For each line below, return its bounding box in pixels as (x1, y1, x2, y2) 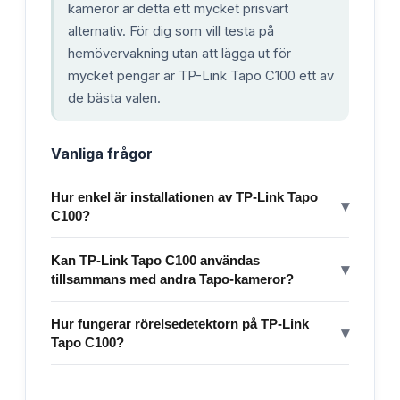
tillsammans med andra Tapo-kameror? (51, 271, 294, 287)
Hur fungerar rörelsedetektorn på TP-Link (51, 315, 309, 331)
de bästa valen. (68, 89, 161, 106)
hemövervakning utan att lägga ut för (68, 45, 291, 62)
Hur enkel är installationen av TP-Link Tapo (51, 188, 318, 204)
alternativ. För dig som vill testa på (68, 22, 274, 39)
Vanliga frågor (51, 144, 153, 162)
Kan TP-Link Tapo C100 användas (51, 252, 260, 268)
